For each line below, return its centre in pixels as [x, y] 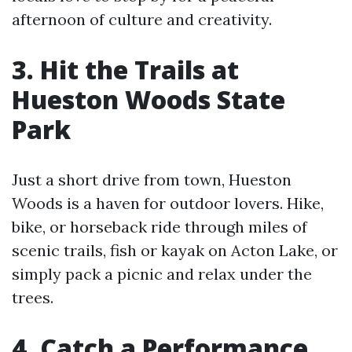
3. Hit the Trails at [125, 70]
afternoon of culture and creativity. [142, 19]
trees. [33, 297]
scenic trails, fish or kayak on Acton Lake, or [175, 250]
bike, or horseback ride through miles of [159, 227]
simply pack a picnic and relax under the [162, 274]
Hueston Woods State [148, 99]
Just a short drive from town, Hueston [152, 180]
